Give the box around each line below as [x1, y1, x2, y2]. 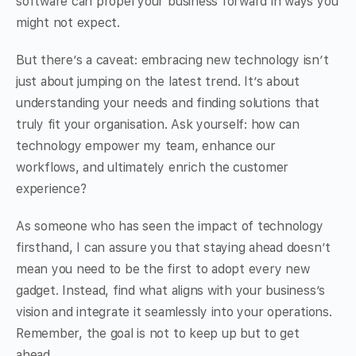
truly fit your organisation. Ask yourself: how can [16, 117, 300, 133]
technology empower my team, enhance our [16, 138, 276, 154]
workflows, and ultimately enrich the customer [16, 160, 289, 176]
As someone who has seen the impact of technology [16, 219, 323, 234]
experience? [16, 181, 87, 197]
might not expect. [16, 15, 120, 31]
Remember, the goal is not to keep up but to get [16, 326, 300, 342]
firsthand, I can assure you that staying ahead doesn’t [16, 240, 331, 256]
